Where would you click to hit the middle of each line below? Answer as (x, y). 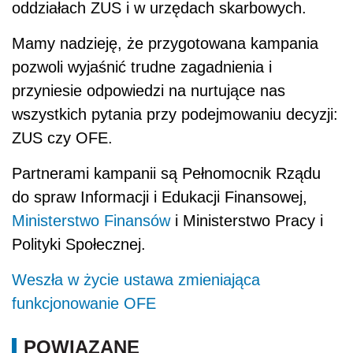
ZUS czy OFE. (62, 138)
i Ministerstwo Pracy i (247, 221)
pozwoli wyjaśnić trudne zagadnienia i (142, 67)
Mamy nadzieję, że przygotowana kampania (165, 44)
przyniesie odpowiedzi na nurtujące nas (149, 91)
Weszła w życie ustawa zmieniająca (136, 280)
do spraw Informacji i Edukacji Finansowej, (160, 197)
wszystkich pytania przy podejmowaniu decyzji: (175, 115)
